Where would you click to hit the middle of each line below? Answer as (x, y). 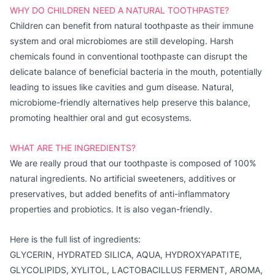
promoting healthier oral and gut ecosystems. (101, 118)
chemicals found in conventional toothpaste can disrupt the (129, 56)
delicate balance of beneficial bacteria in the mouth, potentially (136, 72)
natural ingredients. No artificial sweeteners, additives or (123, 178)
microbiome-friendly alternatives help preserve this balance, (130, 102)
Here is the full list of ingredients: (75, 239)
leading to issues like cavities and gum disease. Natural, (122, 87)
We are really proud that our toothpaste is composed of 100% (133, 163)
